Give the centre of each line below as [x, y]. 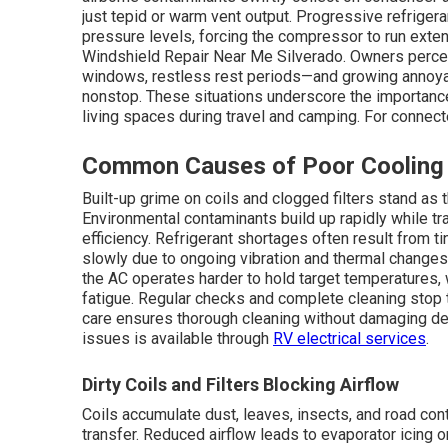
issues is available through [177, 338]
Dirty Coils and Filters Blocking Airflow [240, 384]
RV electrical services [349, 338]
